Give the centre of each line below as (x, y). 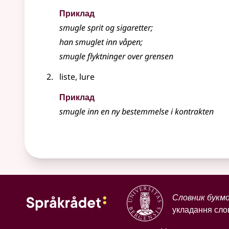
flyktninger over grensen (129, 56)
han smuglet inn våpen (100, 42)
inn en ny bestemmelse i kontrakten (150, 111)
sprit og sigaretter (118, 28)
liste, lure (77, 77)
